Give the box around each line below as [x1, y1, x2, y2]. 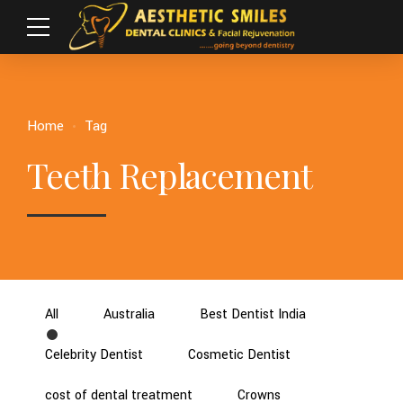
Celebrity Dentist [45, 345, 143, 365]
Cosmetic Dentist [188, 345, 291, 365]
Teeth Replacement [27, 151, 312, 198]
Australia [103, 305, 155, 325]
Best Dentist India [200, 305, 306, 325]
